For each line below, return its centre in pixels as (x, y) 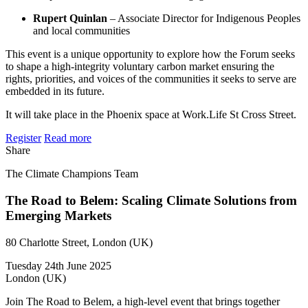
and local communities (81, 31)
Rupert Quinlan (70, 19)
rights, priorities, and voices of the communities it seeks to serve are (151, 79)
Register (23, 138)
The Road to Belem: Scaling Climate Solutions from (151, 201)
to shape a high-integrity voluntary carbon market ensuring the (140, 67)
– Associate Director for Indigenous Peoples (204, 19)
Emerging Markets (58, 216)
